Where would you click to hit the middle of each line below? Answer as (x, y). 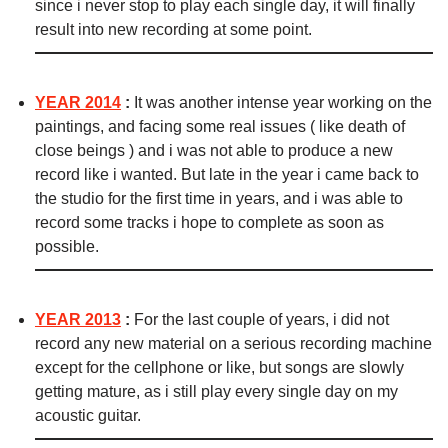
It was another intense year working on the (283, 103)
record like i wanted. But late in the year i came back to (227, 175)
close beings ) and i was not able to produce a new (214, 151)
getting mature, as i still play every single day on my (216, 392)
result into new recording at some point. (173, 30)
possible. (67, 247)
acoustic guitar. (88, 416)
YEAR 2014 (78, 103)
